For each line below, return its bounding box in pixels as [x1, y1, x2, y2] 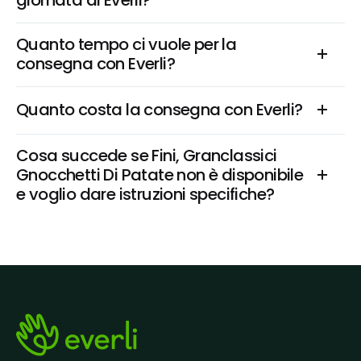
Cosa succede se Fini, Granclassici [16, 144, 277, 167]
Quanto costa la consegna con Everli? [16, 98, 303, 121]
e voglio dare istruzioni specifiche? [16, 183, 275, 205]
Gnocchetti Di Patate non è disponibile [16, 164, 304, 186]
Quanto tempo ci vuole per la [16, 33, 237, 56]
